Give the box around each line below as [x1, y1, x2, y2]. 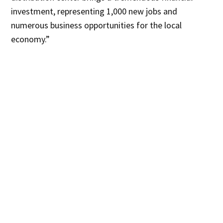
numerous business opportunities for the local [11, 19, 182, 31]
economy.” [11, 33, 50, 45]
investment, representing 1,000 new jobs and [11, 5, 178, 17]
